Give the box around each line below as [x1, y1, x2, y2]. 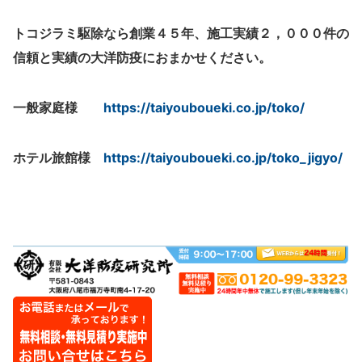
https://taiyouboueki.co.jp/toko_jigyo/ [103, 149, 343, 166]
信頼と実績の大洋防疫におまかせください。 [13, 49, 271, 65]
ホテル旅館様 [13, 149, 90, 166]
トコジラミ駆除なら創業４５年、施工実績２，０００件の [13, 25, 349, 41]
